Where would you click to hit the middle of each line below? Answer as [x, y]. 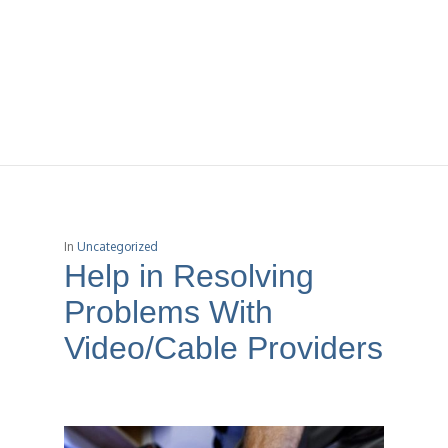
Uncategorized [117, 246]
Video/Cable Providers [223, 347]
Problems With [168, 311]
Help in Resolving [189, 275]
